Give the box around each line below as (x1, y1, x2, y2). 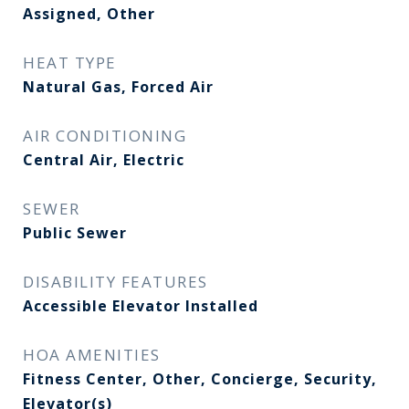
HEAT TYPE (23, 52, 117, 73)
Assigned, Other (23, 4, 155, 24)
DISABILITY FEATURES (23, 271, 208, 292)
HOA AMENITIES (23, 344, 161, 365)
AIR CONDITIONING (23, 125, 186, 146)
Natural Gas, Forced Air (23, 77, 214, 97)
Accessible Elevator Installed (23, 296, 258, 316)
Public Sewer (23, 223, 127, 243)
